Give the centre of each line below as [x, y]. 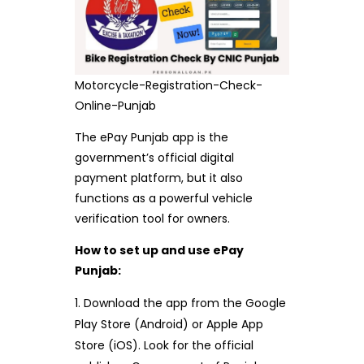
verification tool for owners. [152, 218]
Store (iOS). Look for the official [164, 345]
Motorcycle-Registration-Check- [169, 85]
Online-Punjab [115, 105]
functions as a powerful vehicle [163, 198]
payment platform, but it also [158, 178]
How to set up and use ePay [159, 250]
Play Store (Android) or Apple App [169, 324]
